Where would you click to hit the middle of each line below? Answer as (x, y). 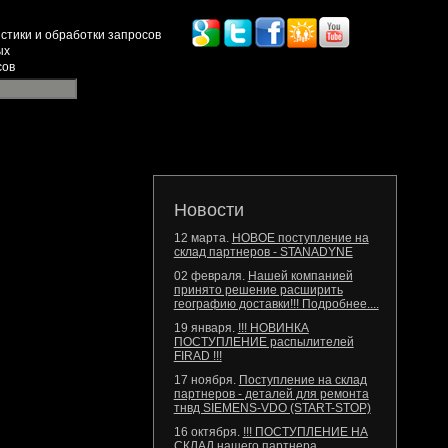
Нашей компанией (300, 276)
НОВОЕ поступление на (300, 238)
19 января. (205, 328)
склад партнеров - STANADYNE (263, 252)
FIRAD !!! (197, 356)
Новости (208, 210)
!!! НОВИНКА (273, 328)
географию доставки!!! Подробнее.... (276, 304)
